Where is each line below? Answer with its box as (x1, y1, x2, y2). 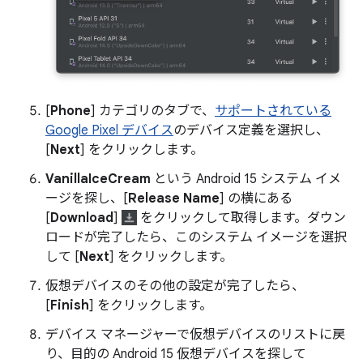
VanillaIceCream (45, 171, 151, 188)
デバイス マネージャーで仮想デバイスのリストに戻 (45, 327, 345, 344)
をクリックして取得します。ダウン (137, 210, 347, 227)
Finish (50, 297, 89, 314)
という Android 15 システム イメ (151, 171, 341, 188)
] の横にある (220, 190, 293, 207)
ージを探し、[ (45, 190, 128, 207)
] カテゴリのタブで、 (91, 103, 215, 120)
